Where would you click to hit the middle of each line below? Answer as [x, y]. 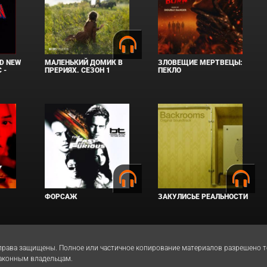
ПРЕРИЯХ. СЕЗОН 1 [78, 70]
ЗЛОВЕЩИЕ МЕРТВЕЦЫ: [201, 62]
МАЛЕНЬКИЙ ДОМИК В [84, 62]
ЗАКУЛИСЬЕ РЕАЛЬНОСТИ [203, 196]
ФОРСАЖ [61, 196]
